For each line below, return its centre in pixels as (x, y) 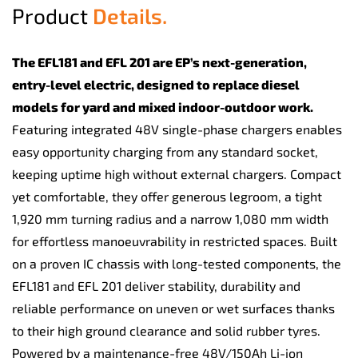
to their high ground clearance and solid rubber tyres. (166, 330)
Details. (130, 15)
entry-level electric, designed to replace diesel (156, 84)
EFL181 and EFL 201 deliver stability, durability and (156, 285)
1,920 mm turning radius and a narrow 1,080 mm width (170, 218)
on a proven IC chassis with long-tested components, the (177, 263)
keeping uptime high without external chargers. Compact (177, 173)
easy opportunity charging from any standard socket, (165, 151)
